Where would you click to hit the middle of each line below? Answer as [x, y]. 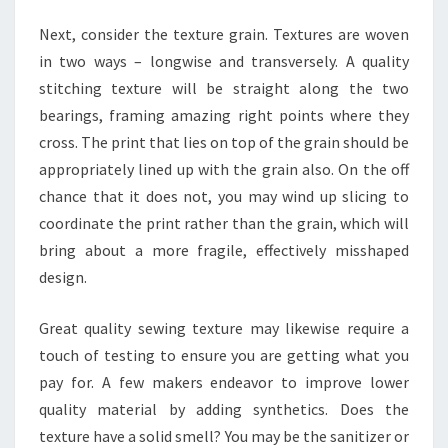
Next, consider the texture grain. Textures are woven [224, 34]
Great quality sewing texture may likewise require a [224, 328]
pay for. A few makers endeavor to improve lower [224, 382]
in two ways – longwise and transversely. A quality [224, 61]
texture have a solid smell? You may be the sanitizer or [224, 436]
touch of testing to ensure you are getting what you [224, 355]
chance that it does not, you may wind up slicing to [224, 196]
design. [63, 277]
